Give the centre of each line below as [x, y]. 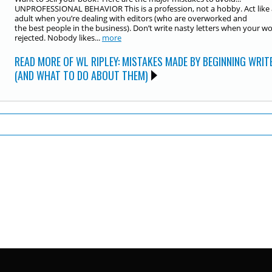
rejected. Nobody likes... [58, 38]
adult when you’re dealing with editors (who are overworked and [131, 18]
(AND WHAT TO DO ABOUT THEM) [81, 75]
